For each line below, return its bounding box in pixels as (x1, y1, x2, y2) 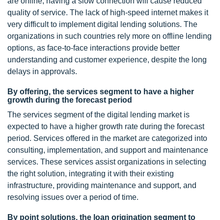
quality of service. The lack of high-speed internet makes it (7, 8, 208, 17)
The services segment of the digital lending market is (7, 110, 190, 119)
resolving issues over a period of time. (7, 193, 138, 202)
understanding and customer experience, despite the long (7, 55, 207, 64)
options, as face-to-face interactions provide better (7, 44, 180, 53)
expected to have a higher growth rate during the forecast (7, 122, 204, 131)
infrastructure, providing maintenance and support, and (7, 181, 196, 190)
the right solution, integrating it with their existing (7, 169, 174, 178)
